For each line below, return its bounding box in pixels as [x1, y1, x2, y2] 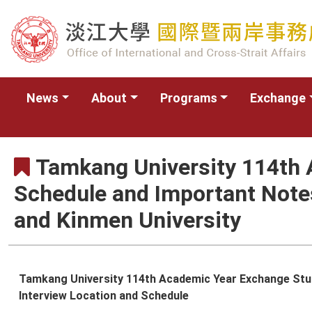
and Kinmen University [14, 207, 241, 233]
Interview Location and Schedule [19, 289, 189, 302]
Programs [159, 91, 217, 105]
